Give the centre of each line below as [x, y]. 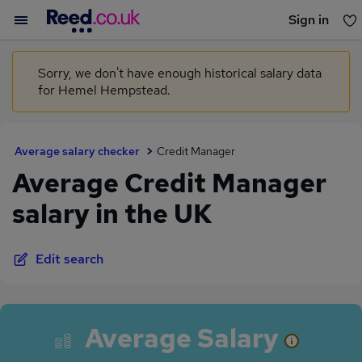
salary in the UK [112, 214]
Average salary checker [77, 151]
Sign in [309, 20]
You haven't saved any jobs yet [181, 56]
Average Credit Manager [169, 183]
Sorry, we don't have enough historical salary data [180, 73]
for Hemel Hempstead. [104, 90]
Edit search [69, 259]
